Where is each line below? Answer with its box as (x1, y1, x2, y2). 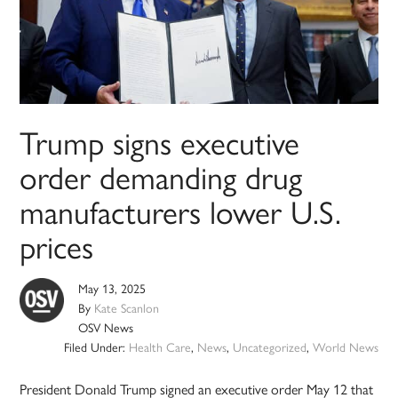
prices (20, 222, 94, 269)
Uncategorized (232, 338, 306, 356)
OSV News (78, 318, 134, 337)
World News (312, 338, 378, 356)
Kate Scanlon (94, 298, 160, 317)
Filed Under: (63, 338, 129, 356)
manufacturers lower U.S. (20, 187, 342, 235)
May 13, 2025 (78, 279, 147, 298)
